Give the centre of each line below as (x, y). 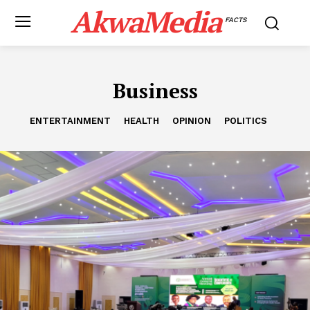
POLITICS (246, 121)
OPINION (192, 121)
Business (155, 91)
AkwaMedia (145, 21)
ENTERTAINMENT (70, 121)
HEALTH (142, 121)
